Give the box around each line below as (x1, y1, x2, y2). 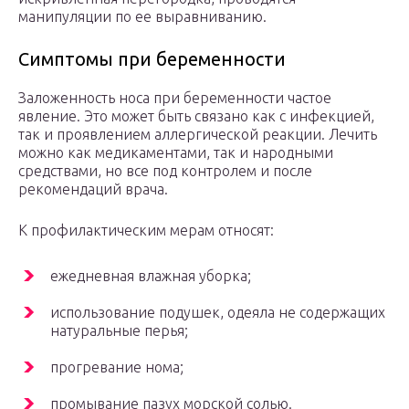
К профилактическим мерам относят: (18, 222, 274, 239)
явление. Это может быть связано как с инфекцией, (18, 108, 374, 125)
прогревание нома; (50, 359, 184, 376)
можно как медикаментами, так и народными (18, 144, 333, 162)
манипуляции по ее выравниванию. (18, 8, 267, 26)
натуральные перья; (50, 322, 188, 340)
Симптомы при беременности (18, 48, 286, 70)
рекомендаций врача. (18, 181, 168, 198)
